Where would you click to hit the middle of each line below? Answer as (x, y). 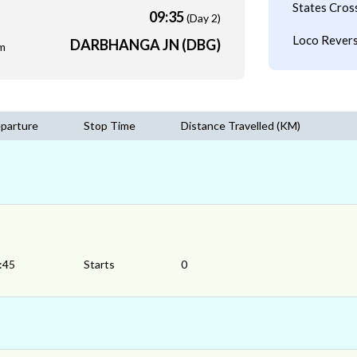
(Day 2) (203, 18)
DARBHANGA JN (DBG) (145, 45)
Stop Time (110, 126)
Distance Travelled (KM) (241, 126)
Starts (99, 265)
